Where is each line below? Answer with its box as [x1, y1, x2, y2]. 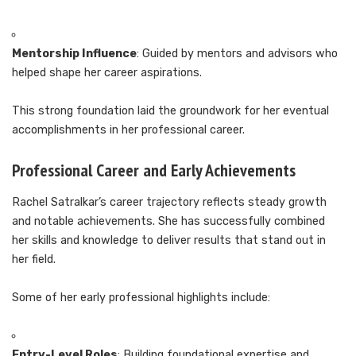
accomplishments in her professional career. [12, 123, 245, 137]
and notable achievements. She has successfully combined [12, 215, 325, 229]
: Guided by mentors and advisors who [137, 47, 338, 61]
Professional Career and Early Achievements [12, 159, 296, 182]
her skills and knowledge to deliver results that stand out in [12, 234, 326, 248]
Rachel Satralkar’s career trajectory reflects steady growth [12, 195, 327, 210]
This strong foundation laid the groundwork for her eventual [12, 104, 329, 118]
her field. [12, 253, 56, 267]
